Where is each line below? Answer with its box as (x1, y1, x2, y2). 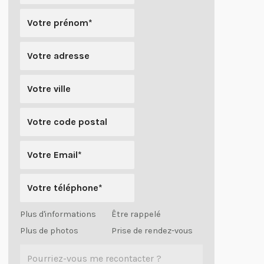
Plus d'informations (20, 209, 96, 219)
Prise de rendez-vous (111, 225, 193, 236)
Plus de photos (20, 225, 78, 236)
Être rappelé (111, 209, 161, 219)
